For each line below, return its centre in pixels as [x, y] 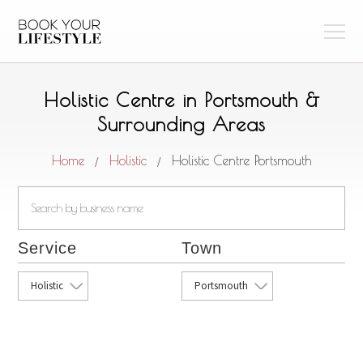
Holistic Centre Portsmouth [241, 160]
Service [48, 248]
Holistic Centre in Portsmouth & [181, 100]
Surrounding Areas [181, 124]
